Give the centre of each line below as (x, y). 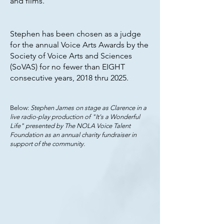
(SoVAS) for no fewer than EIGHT (67, 67)
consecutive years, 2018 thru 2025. (69, 78)
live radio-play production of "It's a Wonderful (75, 117)
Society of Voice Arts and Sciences (71, 56)
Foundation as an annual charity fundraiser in (73, 135)
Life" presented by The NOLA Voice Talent (70, 126)
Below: (20, 108)
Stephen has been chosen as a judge (75, 34)
